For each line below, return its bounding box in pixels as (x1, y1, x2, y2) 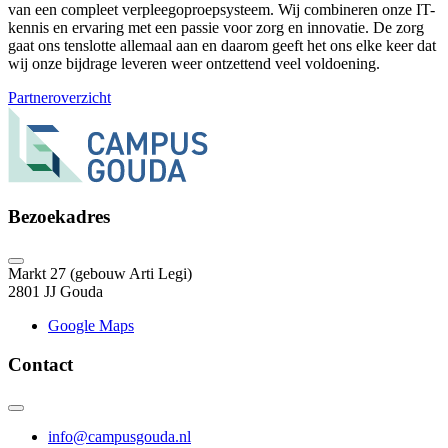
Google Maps (48, 316, 134, 334)
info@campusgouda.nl (48, 428, 191, 446)
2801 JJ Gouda (8, 282, 103, 300)
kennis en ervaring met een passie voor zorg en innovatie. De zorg (8, 19, 424, 37)
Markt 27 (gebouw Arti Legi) (8, 264, 192, 282)
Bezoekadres (8, 206, 110, 228)
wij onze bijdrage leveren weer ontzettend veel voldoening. (8, 55, 380, 73)
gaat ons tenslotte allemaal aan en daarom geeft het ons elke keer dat (8, 37, 436, 55)
